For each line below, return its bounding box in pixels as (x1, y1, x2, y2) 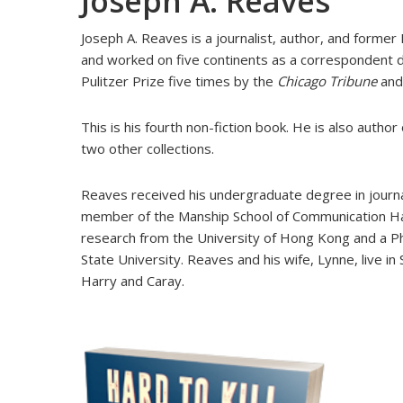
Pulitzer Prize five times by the (81, 72, 278, 90)
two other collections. (81, 139, 215, 157)
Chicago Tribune (277, 72, 378, 90)
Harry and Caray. (81, 272, 185, 290)
